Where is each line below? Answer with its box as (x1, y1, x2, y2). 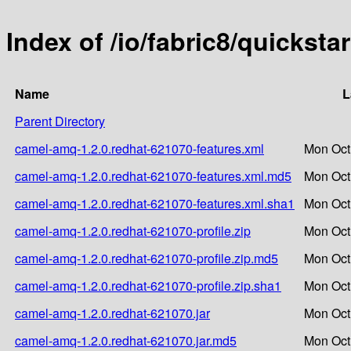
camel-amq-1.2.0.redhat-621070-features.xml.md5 (15, 166, 291, 185)
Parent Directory (15, 111, 105, 130)
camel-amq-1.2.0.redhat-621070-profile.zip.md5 (15, 248, 278, 267)
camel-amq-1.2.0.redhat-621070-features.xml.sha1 (15, 194, 295, 212)
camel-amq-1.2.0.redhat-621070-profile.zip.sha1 (15, 276, 281, 295)
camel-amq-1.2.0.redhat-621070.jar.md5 (15, 331, 237, 349)
